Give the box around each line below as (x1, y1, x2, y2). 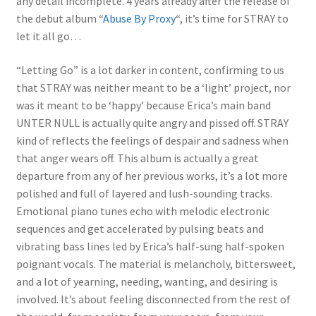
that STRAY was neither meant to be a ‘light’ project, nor (16, 80, 291, 95)
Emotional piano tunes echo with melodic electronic (16, 203, 269, 218)
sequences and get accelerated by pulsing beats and (16, 221, 264, 236)
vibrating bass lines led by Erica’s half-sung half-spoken (16, 238, 284, 253)
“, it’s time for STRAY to (175, 11, 288, 26)
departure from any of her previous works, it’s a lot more (16, 168, 288, 183)
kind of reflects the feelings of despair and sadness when (16, 133, 288, 147)
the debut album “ (16, 11, 103, 26)
